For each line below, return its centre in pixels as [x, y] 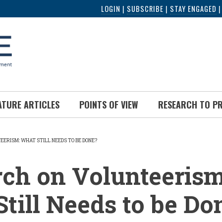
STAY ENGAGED [193, 8]
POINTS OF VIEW [109, 105]
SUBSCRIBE [145, 8]
